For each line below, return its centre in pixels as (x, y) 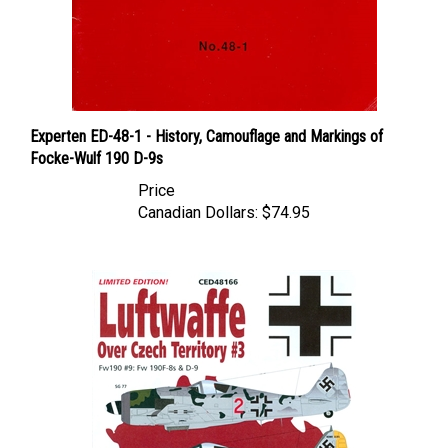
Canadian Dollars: (198, 193)
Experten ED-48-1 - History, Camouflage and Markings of (206, 117)
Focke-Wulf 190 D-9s (96, 139)
